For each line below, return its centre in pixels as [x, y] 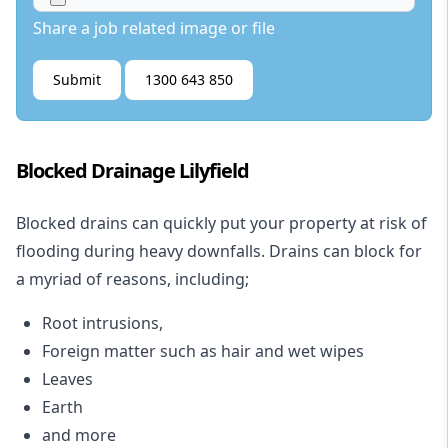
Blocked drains [72, 223]
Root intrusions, [102, 323]
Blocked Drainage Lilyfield [132, 171]
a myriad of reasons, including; [132, 279]
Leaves [67, 379]
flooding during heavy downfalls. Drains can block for [219, 251]
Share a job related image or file [154, 28]
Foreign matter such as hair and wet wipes [203, 351]
